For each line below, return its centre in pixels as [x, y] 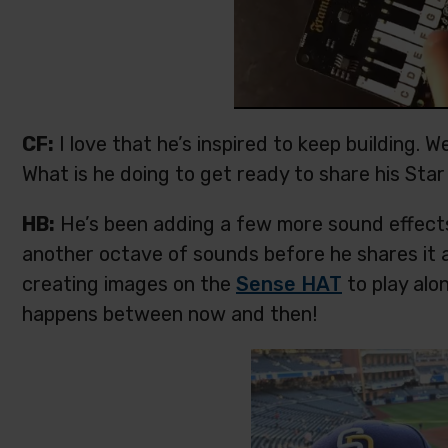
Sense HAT [289, 284]
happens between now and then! [169, 314]
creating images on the [129, 284]
